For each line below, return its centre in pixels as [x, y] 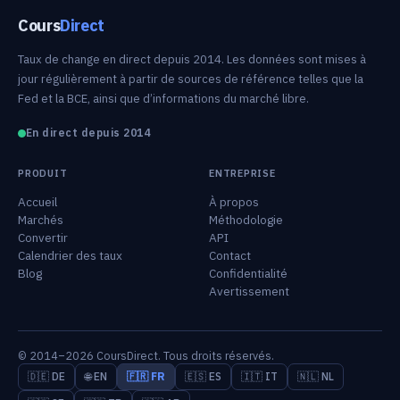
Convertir [43, 237]
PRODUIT [43, 173]
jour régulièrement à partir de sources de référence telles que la [191, 79]
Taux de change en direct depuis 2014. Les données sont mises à [192, 59]
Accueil [37, 202]
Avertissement [249, 291]
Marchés [41, 220]
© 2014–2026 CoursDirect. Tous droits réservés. [146, 355]
